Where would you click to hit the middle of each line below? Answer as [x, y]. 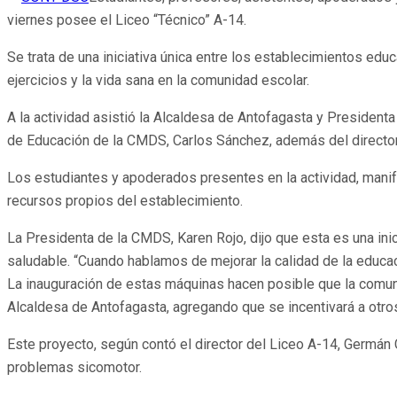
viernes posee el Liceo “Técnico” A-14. [127, 20]
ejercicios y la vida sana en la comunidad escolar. [158, 81]
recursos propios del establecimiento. [125, 201]
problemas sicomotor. [74, 368]
